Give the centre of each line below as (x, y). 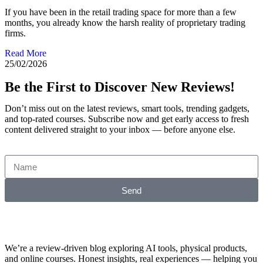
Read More (26, 53)
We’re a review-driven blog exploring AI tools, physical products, (126, 248)
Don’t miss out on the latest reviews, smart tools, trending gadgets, (127, 109)
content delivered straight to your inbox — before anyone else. (120, 130)
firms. (15, 33)
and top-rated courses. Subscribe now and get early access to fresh (127, 119)
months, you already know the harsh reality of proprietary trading (125, 23)
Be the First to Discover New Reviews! (120, 87)
